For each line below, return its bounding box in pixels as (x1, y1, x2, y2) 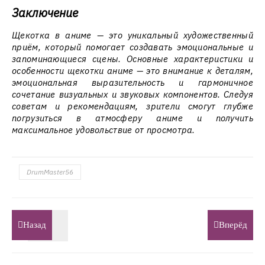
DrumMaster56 (27, 167, 73, 176)
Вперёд (219, 220, 247, 230)
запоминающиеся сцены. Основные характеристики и (12, 53, 253, 64)
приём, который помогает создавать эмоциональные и (12, 41, 253, 53)
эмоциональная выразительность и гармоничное (12, 77, 253, 88)
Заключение (12, 5, 78, 21)
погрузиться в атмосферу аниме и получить (12, 112, 253, 124)
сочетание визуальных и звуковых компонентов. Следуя (12, 89, 253, 100)
